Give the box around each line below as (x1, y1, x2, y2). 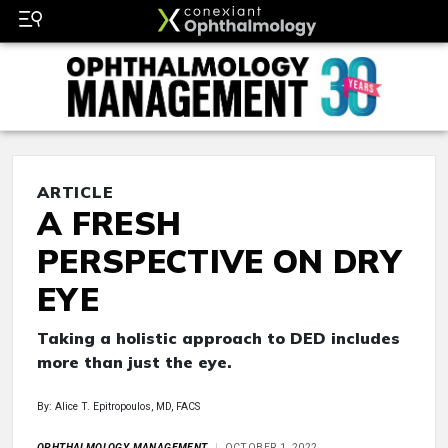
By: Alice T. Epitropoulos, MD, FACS (37, 400, 200, 414)
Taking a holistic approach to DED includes (37, 328, 400, 349)
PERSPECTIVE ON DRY (37, 241, 402, 282)
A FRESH (37, 203, 182, 244)
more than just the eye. (37, 352, 232, 373)
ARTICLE (37, 182, 114, 203)
